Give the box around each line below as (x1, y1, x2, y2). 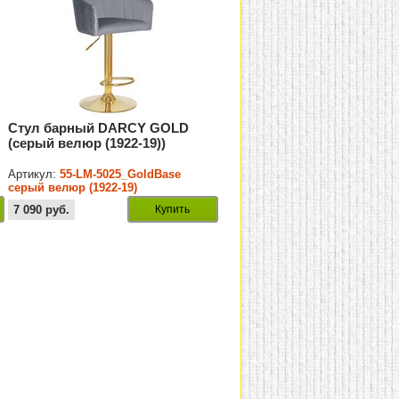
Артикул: (8, 167, 61, 182)
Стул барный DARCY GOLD (8, 120, 190, 136)
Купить (155, 203, 191, 216)
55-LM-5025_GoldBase (60, 167, 182, 182)
